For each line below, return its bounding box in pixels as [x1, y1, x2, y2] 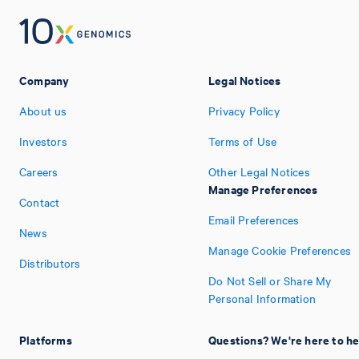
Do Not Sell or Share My [208, 272, 332, 288]
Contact [19, 194, 60, 210]
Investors [19, 133, 67, 149]
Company [19, 71, 70, 88]
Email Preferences [208, 212, 300, 228]
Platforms [19, 331, 72, 348]
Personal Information [208, 290, 316, 306]
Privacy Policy [208, 103, 280, 119]
